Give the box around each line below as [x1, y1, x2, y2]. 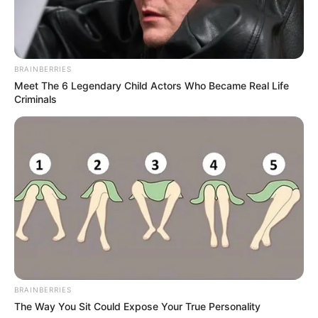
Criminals [14, 93, 57, 106]
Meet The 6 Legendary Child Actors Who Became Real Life [14, 79, 289, 92]
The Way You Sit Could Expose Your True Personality [14, 300, 261, 312]
